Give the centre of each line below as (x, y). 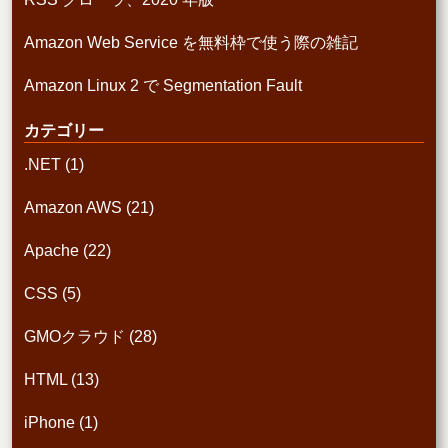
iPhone (49, 423)
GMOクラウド (74, 337)
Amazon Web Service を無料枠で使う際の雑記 (191, 43)
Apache (51, 251)
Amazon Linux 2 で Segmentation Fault (163, 86)
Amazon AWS (73, 208)
